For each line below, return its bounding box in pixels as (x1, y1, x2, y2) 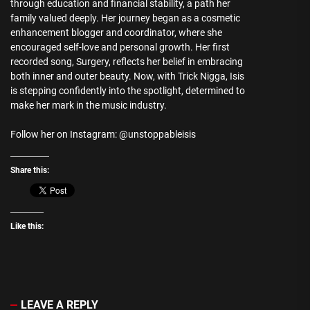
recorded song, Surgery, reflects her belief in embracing (10, 56, 243, 68)
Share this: (10, 165, 49, 176)
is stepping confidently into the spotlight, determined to (10, 85, 245, 97)
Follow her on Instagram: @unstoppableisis (10, 129, 196, 140)
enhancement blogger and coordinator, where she (10, 27, 222, 39)
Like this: (10, 221, 44, 232)
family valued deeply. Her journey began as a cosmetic (10, 12, 240, 24)
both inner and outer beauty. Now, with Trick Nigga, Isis (10, 71, 244, 82)
